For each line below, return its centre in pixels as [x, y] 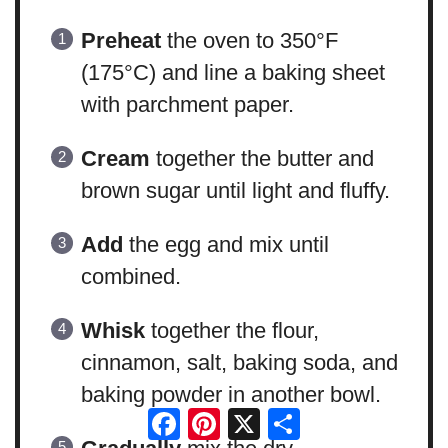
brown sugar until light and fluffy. [235, 191]
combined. [130, 277]
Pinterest [263, 415]
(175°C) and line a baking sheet [232, 73]
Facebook [227, 415]
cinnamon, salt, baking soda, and [239, 363]
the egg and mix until [225, 245]
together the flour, [231, 331]
